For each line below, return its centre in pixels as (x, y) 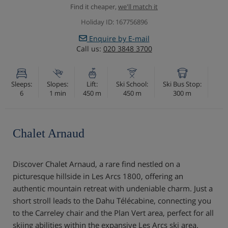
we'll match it (138, 6)
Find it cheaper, (94, 6)
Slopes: (58, 84)
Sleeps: (22, 84)
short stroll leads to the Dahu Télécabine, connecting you (112, 200)
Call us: (90, 48)
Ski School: (132, 84)
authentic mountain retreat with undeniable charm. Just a (113, 188)
